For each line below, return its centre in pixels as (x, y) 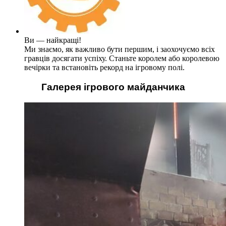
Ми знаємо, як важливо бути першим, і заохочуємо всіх (120, 49)
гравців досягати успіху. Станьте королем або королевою (122, 59)
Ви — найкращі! (53, 40)
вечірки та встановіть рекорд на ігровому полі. (104, 68)
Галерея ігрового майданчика (113, 87)
